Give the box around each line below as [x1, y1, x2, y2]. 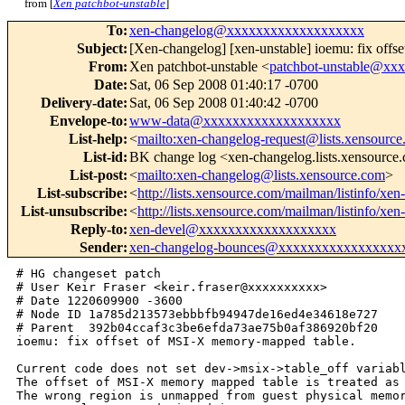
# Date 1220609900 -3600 [16, 294, 183, 308]
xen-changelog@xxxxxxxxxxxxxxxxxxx [129, 23, 364, 39]
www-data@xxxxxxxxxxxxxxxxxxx [129, 113, 341, 129]
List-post [70, 167, 123, 184]
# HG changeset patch [16, 267, 161, 281]
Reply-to [71, 221, 123, 238]
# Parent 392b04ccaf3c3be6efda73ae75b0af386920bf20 [16, 321, 378, 335]
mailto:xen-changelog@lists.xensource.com [137, 167, 385, 184]
